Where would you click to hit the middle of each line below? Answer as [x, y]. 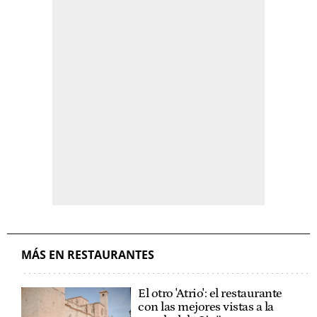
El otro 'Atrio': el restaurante [210, 294]
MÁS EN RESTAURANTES [88, 255]
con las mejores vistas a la [206, 307]
